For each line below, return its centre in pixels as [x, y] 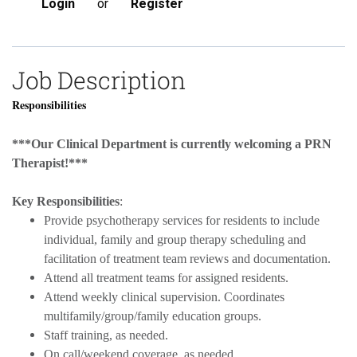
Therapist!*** [50, 163]
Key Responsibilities [66, 201]
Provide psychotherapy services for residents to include [182, 220]
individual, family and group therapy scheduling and [175, 239]
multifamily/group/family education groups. [156, 316]
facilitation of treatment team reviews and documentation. [187, 258]
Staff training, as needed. [108, 335]
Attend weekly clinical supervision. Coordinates [164, 296]
